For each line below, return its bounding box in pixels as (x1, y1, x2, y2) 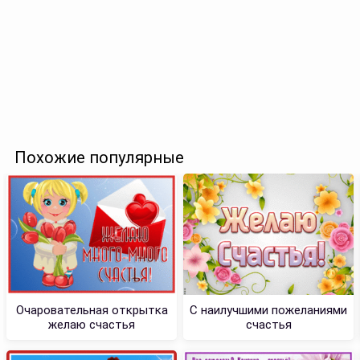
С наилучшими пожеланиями (190, 302, 347, 317)
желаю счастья (48, 317, 135, 332)
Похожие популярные (14, 147, 184, 167)
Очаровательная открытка (15, 302, 168, 317)
